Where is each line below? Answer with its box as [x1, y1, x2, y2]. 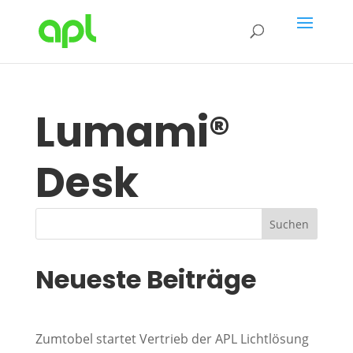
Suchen [269, 216, 310, 232]
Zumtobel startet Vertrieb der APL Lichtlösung [35, 330, 309, 347]
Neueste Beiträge [35, 262, 256, 297]
